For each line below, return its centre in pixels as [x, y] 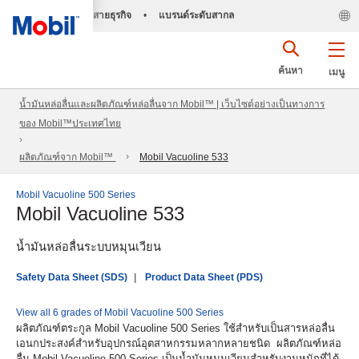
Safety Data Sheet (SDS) [72, 277]
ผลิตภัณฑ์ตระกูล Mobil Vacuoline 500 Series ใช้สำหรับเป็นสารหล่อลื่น [175, 328]
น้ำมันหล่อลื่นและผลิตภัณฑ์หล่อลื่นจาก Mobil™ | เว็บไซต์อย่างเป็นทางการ [172, 105]
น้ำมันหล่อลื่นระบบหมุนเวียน [89, 247]
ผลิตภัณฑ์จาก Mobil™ [68, 157]
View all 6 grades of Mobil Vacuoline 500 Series [120, 312]
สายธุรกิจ [112, 15]
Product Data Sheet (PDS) [204, 277]
